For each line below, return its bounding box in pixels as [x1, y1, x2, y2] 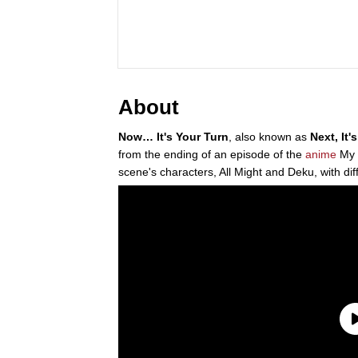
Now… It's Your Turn [118, 129, 229, 143]
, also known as [229, 129, 310, 143]
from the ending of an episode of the [118, 147, 305, 161]
